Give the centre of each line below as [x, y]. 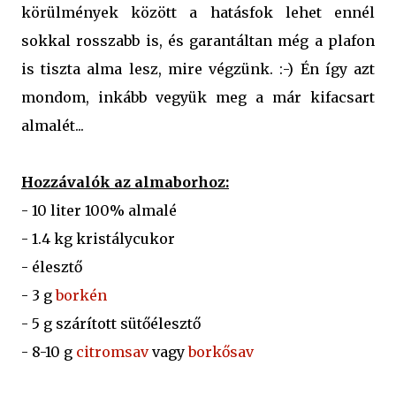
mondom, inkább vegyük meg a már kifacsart [198, 98]
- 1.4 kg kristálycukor [98, 239]
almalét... [53, 126]
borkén [81, 296]
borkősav [221, 352]
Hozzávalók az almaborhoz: [125, 183]
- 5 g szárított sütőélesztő [111, 324]
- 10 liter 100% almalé [99, 211]
